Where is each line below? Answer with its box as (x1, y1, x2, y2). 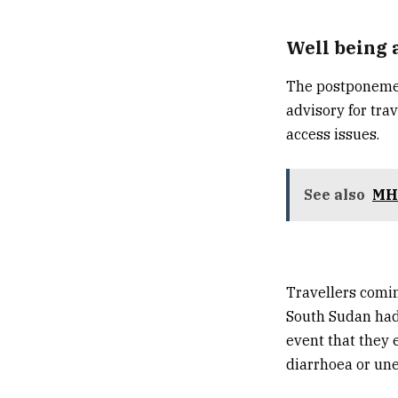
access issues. (286, 125, 379, 144)
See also (304, 185, 365, 203)
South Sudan (286, 307, 371, 326)
